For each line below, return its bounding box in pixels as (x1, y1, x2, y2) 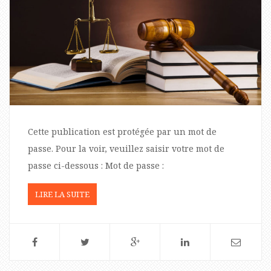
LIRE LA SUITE (35, 188, 90, 200)
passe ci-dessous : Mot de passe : (28, 159, 164, 171)
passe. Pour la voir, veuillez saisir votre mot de (28, 142, 224, 154)
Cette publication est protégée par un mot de (28, 125, 217, 137)
